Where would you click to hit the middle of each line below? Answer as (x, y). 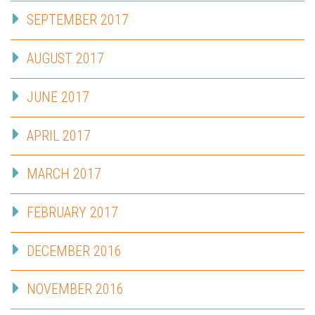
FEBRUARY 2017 (72, 213)
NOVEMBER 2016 (75, 289)
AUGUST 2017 (65, 59)
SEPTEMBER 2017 (78, 20)
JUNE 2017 (58, 97)
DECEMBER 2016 (74, 251)
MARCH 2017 (64, 174)
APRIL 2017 (59, 135)
